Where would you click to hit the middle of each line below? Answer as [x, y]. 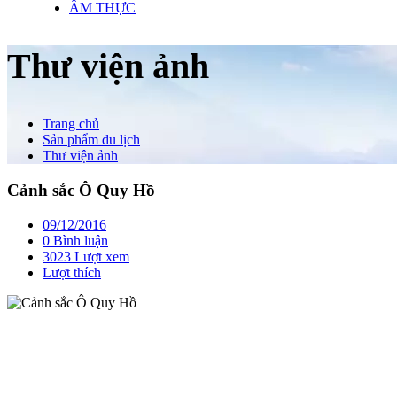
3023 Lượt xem [86, 256]
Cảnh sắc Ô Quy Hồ [81, 191]
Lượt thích [72, 272]
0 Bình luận [75, 240]
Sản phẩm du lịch [91, 140]
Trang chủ [71, 124]
